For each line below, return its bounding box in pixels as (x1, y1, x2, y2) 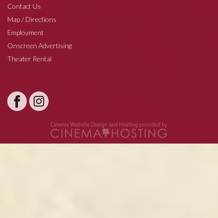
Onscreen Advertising (7, 41, 72, 50)
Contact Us (7, 1, 41, 10)
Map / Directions (7, 15, 56, 23)
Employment (7, 28, 44, 36)
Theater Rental (7, 54, 52, 63)
